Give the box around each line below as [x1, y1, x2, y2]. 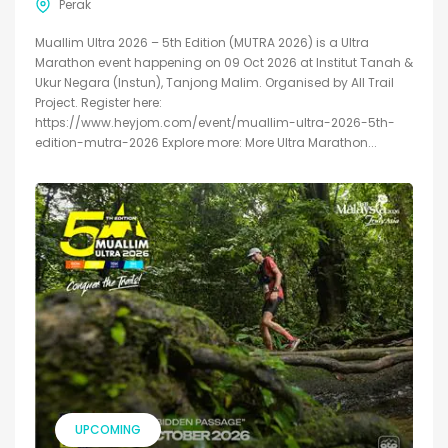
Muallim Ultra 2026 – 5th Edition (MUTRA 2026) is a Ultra [35, 34, 369, 52]
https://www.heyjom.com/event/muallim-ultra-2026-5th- [35, 114, 395, 132]
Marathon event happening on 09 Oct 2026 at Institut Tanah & [35, 54, 413, 72]
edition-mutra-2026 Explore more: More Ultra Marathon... [35, 134, 377, 152]
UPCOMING [75, 420, 141, 438]
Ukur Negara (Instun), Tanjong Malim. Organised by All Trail [35, 74, 394, 92]
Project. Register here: [35, 94, 162, 112]
